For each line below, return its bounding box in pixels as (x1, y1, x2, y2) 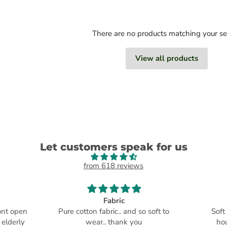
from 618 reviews (84, 160, 143, 171)
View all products (135, 53, 198, 64)
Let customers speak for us (40, 140, 187, 153)
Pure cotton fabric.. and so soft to (58, 206, 170, 216)
